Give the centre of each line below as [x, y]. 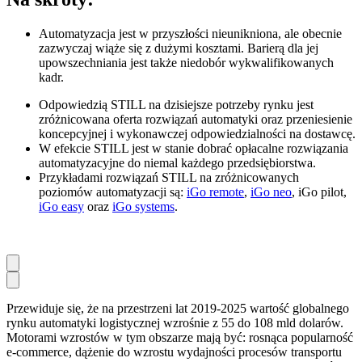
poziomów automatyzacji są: [113, 192]
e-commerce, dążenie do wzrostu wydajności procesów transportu [174, 351]
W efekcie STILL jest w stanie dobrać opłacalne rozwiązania [194, 148]
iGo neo [271, 192]
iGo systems [143, 206]
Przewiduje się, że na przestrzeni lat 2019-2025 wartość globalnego [178, 308]
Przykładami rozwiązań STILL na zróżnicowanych [169, 177]
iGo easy [61, 206]
